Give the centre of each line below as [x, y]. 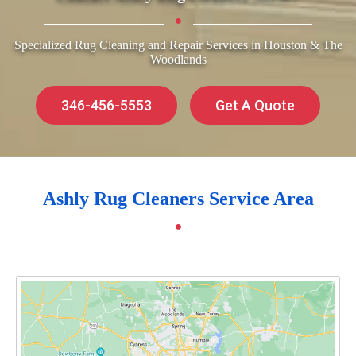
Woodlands [178, 60]
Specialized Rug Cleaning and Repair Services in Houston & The [178, 45]
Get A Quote [255, 106]
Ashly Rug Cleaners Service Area [178, 199]
